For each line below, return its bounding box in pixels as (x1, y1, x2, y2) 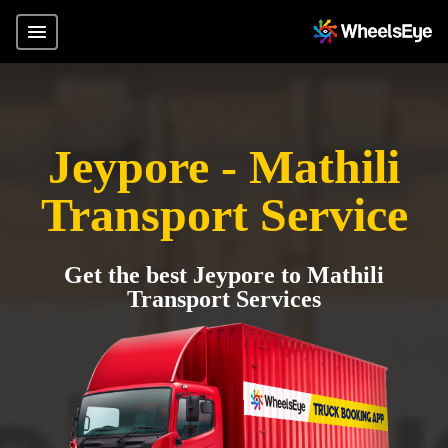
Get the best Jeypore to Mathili (64, 262, 384, 288)
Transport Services (127, 286, 321, 312)
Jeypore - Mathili (48, 140, 400, 193)
